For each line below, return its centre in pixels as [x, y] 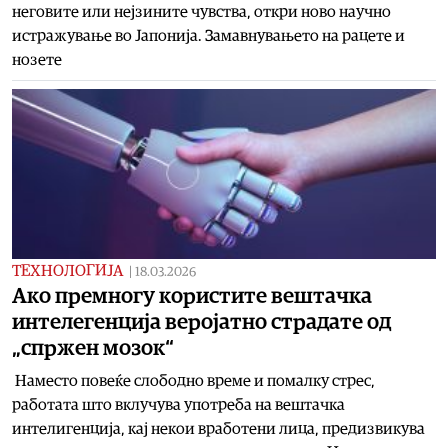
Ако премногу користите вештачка [192, 295]
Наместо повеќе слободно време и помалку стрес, [193, 380]
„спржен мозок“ [93, 347]
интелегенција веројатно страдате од [201, 321]
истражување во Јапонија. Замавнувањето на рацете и [208, 35]
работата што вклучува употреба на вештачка [178, 404]
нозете [37, 59]
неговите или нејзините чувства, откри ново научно [201, 11]
